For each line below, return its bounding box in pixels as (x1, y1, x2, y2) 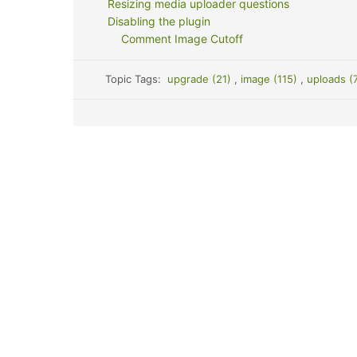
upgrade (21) (167, 73, 235, 85)
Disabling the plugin (107, 14, 210, 28)
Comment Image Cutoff (121, 32, 243, 45)
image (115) (241, 73, 301, 85)
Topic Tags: (105, 73, 168, 85)
